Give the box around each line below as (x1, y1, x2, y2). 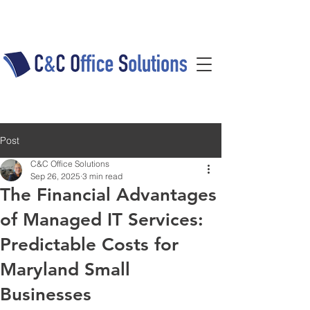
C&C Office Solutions (30, 158, 109, 169)
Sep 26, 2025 (30, 171, 80, 181)
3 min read (82, 171, 122, 181)
